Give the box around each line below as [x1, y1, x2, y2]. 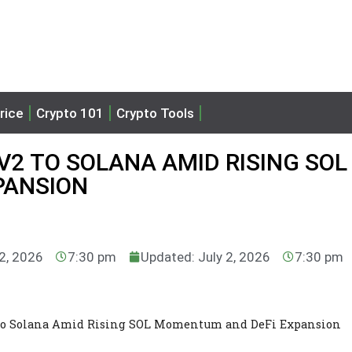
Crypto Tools [116, 104, 194, 121]
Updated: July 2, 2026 [141, 248, 271, 265]
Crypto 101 [36, 104, 104, 121]
